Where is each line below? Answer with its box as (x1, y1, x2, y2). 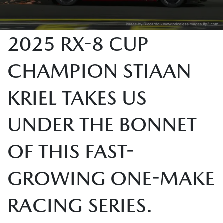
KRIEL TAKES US (7, 86, 147, 109)
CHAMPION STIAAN (7, 59, 191, 82)
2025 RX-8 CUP (7, 32, 149, 55)
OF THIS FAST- (7, 139, 134, 163)
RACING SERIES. (7, 193, 152, 217)
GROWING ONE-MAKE (7, 166, 215, 190)
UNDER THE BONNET (7, 112, 197, 136)
